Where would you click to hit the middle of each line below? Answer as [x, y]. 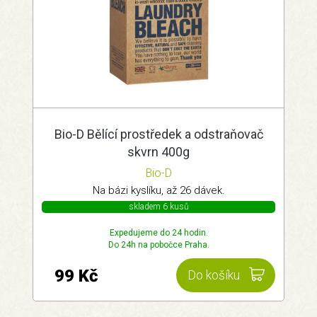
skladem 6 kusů [158, 207]
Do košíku [214, 276]
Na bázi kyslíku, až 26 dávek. [158, 190]
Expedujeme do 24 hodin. [158, 233]
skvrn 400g [158, 152]
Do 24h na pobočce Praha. [158, 245]
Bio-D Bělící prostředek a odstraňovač [158, 134]
